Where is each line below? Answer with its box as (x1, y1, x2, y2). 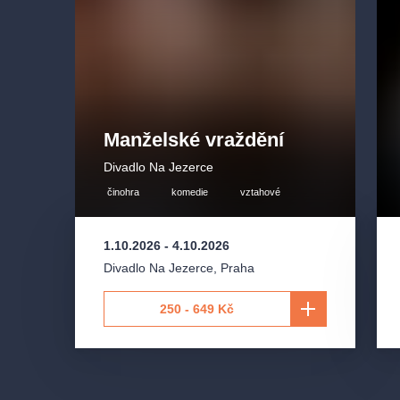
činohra (106, 186, 139, 197)
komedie (171, 186, 208, 197)
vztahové (239, 186, 280, 197)
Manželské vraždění (104, 128, 284, 151)
